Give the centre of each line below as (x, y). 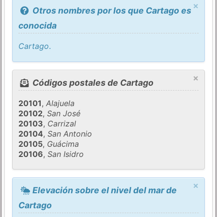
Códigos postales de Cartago (92, 82)
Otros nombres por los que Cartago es (111, 11)
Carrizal (62, 123)
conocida (38, 26)
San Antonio (70, 133)
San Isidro (66, 154)
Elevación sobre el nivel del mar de (103, 190)
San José (64, 113)
